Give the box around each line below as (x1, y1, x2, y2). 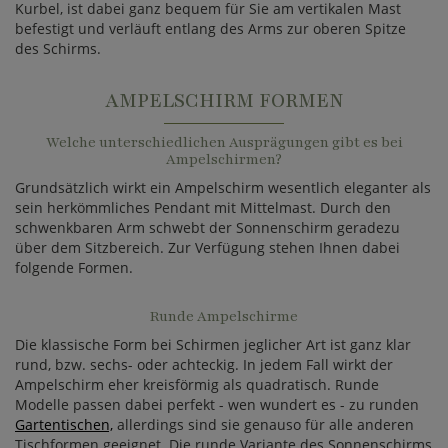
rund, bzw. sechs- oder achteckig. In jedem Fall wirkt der (15, 355, 393, 374)
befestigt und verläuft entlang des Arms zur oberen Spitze (15, 19, 406, 38)
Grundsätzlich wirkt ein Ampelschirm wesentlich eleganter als (15, 178, 431, 197)
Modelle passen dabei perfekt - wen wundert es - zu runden (15, 395, 419, 414)
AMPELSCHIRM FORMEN (104, 88, 344, 114)
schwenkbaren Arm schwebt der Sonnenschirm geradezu (15, 218, 400, 237)
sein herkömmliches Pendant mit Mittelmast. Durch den (15, 198, 391, 217)
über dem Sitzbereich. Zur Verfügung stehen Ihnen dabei (15, 238, 400, 257)
